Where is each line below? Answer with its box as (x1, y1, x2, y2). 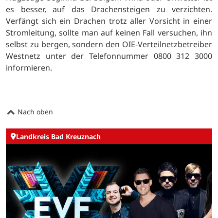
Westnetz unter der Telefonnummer (6, 51, 154, 62)
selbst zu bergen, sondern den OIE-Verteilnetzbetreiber (6, 39, 212, 50)
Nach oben (16, 107, 53, 117)
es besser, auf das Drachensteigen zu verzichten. (6, 4, 212, 15)
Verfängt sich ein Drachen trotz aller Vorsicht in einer (6, 16, 212, 27)
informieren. (6, 62, 52, 73)
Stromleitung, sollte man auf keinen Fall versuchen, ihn (6, 27, 212, 38)
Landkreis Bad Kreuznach (16, 131, 101, 141)
